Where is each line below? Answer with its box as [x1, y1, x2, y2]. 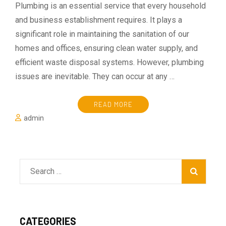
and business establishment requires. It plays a [15, 15, 182, 25]
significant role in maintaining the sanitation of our [15, 29, 189, 39]
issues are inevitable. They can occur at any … [15, 71, 175, 81]
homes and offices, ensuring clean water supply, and [15, 43, 198, 53]
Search [30, 165, 54, 176]
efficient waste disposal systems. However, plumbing [15, 57, 204, 67]
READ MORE [93, 100, 133, 108]
